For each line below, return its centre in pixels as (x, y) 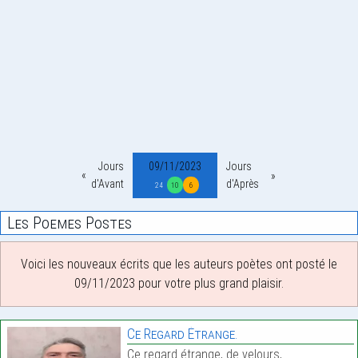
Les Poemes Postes (70, 223)
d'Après (243, 184)
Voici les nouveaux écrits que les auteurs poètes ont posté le (179, 265)
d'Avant (107, 184)
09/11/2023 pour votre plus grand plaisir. (179, 284)
